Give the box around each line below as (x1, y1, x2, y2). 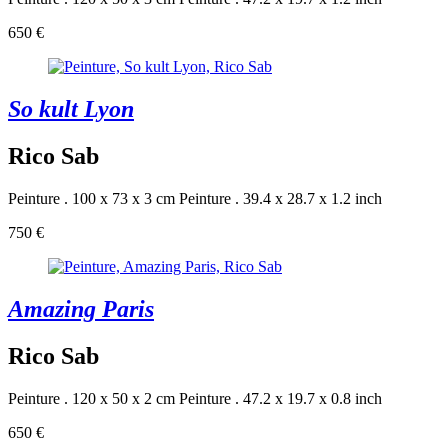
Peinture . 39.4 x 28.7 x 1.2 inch (179, 189, 382, 207)
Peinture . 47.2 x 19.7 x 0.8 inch (179, 389, 382, 407)
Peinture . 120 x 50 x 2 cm (8, 389, 175, 407)
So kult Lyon (8, 96, 134, 123)
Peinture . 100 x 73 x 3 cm (8, 189, 175, 207)
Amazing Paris (8, 295, 154, 322)
